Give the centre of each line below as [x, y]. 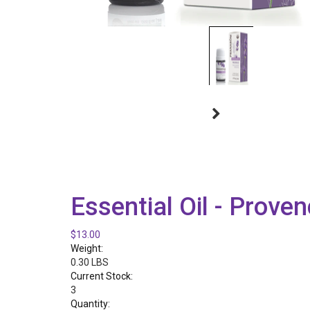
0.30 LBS [90, 262]
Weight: [87, 248]
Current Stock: [102, 276]
